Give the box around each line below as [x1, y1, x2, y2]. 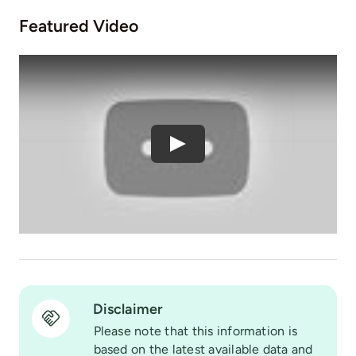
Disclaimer [92, 300, 164, 318]
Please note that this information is [93, 323, 298, 339]
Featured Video [18, 15, 138, 36]
